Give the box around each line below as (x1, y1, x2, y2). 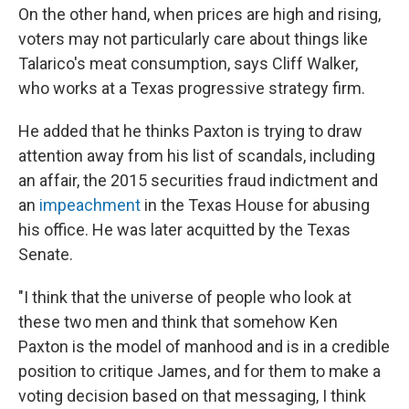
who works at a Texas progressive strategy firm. (18, 79, 365, 99)
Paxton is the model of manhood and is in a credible (18, 337, 390, 357)
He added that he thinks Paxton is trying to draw (18, 121, 362, 142)
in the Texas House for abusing (141, 195, 370, 215)
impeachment (39, 195, 141, 215)
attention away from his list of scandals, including (18, 146, 375, 166)
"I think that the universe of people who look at (18, 288, 351, 308)
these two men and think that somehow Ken (18, 312, 338, 332)
